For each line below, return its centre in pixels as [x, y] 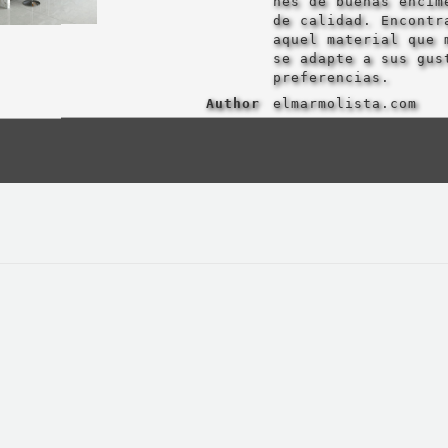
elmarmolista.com [344, 104]
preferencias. [331, 78]
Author [232, 104]
